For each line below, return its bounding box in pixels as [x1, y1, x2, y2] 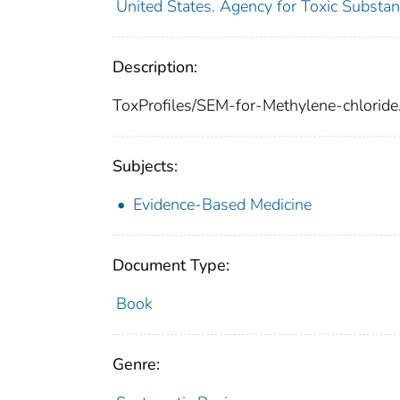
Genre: [112, 354, 160, 376]
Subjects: [112, 155, 178, 178]
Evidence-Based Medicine [133, 194, 312, 216]
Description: [112, 56, 197, 79]
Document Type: [112, 254, 229, 277]
